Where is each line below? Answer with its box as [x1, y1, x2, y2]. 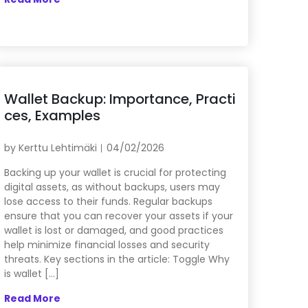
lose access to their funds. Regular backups [3, 195, 212, 209]
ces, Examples [3, 106, 100, 126]
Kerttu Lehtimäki [18, 141, 97, 155]
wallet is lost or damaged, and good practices [3, 223, 223, 238]
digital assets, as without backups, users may [3, 180, 220, 195]
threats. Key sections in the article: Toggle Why [3, 252, 230, 267]
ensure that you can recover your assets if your [3, 209, 233, 223]
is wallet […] [3, 267, 59, 281]
